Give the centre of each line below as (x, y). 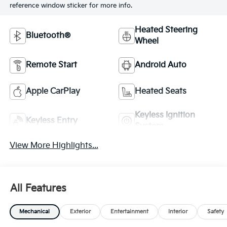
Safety (215, 212)
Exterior (80, 212)
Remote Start (51, 65)
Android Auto (161, 65)
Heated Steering (166, 30)
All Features (38, 188)
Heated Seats (161, 91)
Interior (178, 212)
